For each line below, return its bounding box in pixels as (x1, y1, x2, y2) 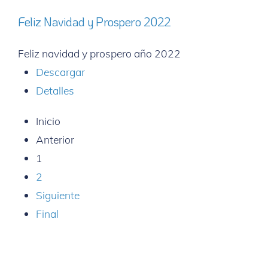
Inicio (36, 114, 60, 127)
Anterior (36, 133, 74, 146)
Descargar (36, 65, 85, 78)
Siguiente (36, 188, 80, 202)
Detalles (36, 84, 74, 97)
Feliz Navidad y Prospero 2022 (18, 14, 171, 29)
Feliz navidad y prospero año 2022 (18, 47, 181, 60)
